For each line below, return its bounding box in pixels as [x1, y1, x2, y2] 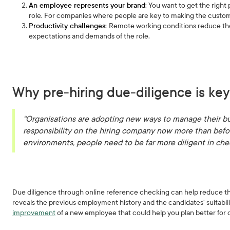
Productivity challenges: [29, 22, 109, 30]
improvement [12, 208, 56, 217]
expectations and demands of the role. [29, 32, 152, 41]
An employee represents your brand [29, 1, 146, 10]
